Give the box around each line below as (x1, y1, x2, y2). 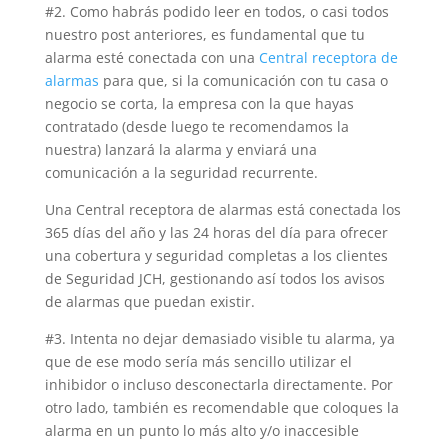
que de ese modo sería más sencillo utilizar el (44, 351, 352, 371)
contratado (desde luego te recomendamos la (44, 116, 349, 136)
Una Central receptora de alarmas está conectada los (44, 199, 401, 219)
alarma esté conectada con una (44, 47, 259, 67)
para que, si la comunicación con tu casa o (98, 70, 388, 90)
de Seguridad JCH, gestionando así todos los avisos (44, 268, 385, 288)
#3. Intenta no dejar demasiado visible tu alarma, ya (44, 328, 395, 348)
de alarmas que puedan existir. (44, 291, 255, 311)
